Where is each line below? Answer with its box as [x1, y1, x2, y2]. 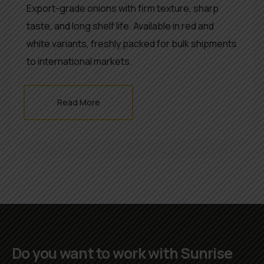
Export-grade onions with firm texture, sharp [27, 1, 219, 15]
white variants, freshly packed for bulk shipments [27, 37, 237, 50]
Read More [57, 96, 100, 108]
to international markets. [27, 54, 132, 68]
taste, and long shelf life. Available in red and [27, 19, 214, 32]
